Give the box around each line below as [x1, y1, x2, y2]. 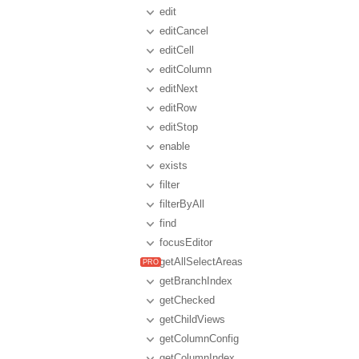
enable [159, 140, 190, 152]
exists [159, 159, 188, 171]
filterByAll [159, 198, 204, 210]
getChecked [159, 294, 215, 306]
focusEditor [159, 236, 212, 248]
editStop [159, 121, 198, 133]
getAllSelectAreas [159, 256, 243, 268]
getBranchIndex [159, 275, 232, 287]
